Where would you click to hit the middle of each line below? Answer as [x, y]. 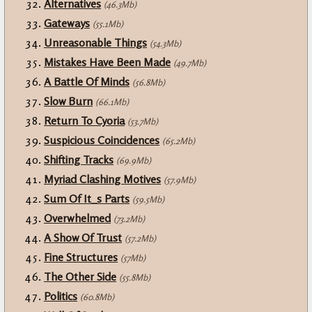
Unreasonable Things [95, 43]
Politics [61, 296]
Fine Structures [81, 257]
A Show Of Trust [83, 238]
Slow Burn [68, 101]
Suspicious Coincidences [102, 140]
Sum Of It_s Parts [87, 199]
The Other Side [80, 277]
